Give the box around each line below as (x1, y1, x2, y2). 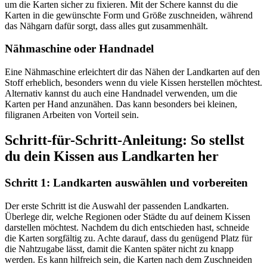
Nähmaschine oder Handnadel (5, 42, 154, 55)
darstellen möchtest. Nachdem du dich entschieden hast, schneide (5, 222, 249, 232)
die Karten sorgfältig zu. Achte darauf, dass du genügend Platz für (5, 232, 252, 243)
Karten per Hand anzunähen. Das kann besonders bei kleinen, (5, 99, 237, 110)
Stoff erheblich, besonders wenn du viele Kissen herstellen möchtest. (5, 77, 262, 88)
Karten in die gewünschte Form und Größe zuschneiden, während (5, 10, 253, 20)
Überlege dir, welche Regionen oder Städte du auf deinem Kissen (5, 211, 250, 222)
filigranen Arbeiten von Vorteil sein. (5, 110, 139, 120)
